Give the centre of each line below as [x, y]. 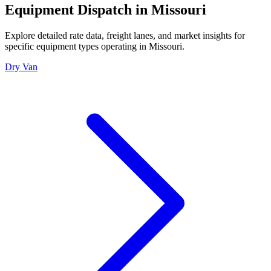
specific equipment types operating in [77, 47]
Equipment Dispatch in [78, 10]
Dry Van [21, 67]
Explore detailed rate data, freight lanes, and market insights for [125, 36]
